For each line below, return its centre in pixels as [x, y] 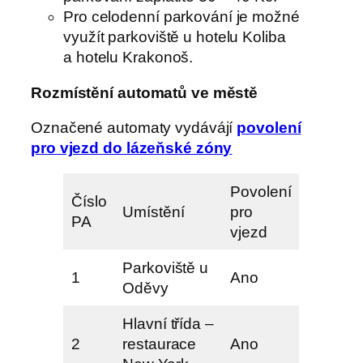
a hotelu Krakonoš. [128, 58]
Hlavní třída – [168, 323]
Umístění [154, 211]
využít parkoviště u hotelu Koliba [175, 37]
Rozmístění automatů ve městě [145, 92]
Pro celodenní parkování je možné [181, 17]
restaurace [160, 344]
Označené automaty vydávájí [134, 128]
